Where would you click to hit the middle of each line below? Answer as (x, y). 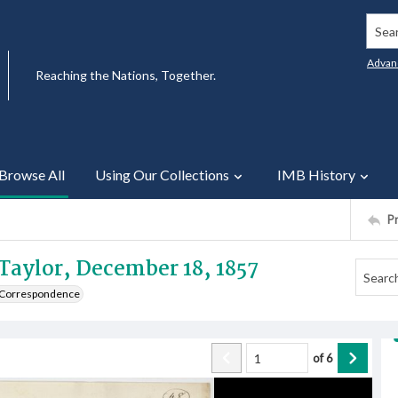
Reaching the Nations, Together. (126, 75)
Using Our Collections (162, 175)
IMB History (316, 175)
